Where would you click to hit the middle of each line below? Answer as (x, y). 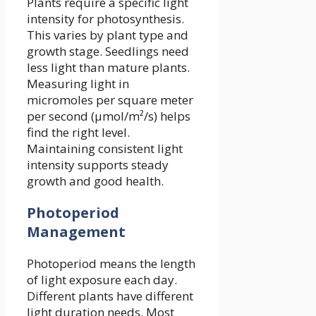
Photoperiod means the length (111, 264)
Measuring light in (78, 84)
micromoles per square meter (110, 100)
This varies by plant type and (108, 35)
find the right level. (78, 133)
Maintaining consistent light (105, 149)
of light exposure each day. (102, 280)
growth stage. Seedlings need (108, 51)
